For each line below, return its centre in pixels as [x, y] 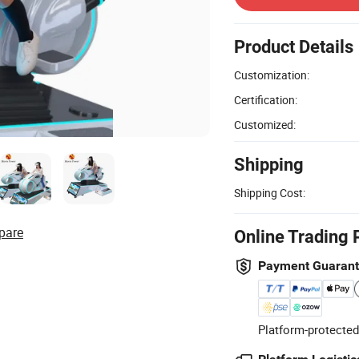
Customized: [265, 124]
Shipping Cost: [270, 192]
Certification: [266, 99]
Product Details [294, 46]
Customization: [272, 75]
